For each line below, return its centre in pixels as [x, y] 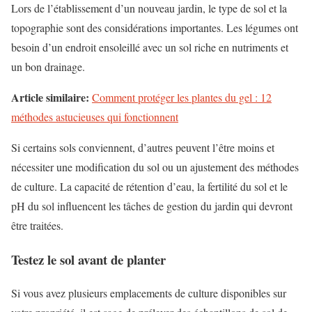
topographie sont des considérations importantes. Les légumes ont [155, 27]
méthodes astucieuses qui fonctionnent [95, 116]
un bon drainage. [48, 66]
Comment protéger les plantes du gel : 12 [182, 97]
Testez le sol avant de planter [88, 259]
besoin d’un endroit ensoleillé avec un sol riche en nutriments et [150, 47]
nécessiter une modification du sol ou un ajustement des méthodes [155, 166]
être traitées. [37, 225]
